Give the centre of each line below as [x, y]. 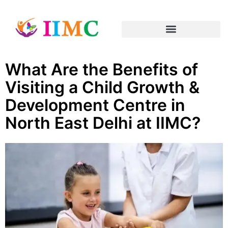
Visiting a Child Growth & [102, 88]
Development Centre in [95, 105]
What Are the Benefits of [102, 70]
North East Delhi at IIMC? [103, 123]
